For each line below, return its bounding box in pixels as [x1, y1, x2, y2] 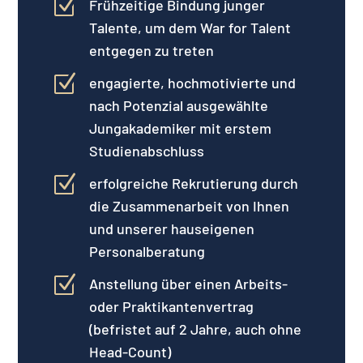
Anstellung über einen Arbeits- [88, 274, 288, 293]
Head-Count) [88, 342, 171, 361]
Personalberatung [88, 241, 205, 260]
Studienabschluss [88, 141, 204, 160]
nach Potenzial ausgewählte [88, 96, 268, 114]
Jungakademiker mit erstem [88, 118, 271, 137]
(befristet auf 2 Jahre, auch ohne [88, 319, 301, 338]
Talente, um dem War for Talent [88, 18, 291, 36]
